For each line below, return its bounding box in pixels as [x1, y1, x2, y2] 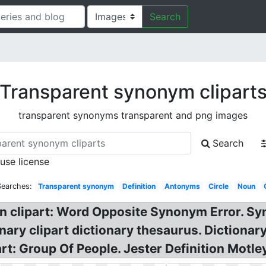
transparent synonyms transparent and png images [18, 109, 248, 121]
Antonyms [164, 182, 200, 191]
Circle [208, 182, 229, 191]
